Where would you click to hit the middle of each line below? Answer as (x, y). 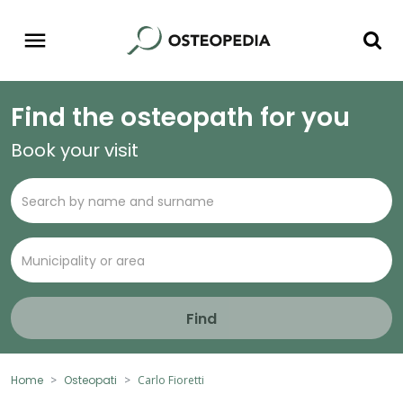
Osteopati (90, 381)
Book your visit (75, 151)
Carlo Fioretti (171, 381)
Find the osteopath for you (180, 118)
